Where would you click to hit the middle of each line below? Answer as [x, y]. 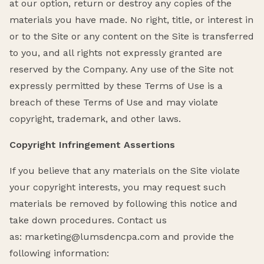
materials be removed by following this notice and [123, 203]
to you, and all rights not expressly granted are [116, 52]
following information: [59, 253]
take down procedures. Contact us [88, 220]
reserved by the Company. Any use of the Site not [121, 69]
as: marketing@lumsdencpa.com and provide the [122, 236]
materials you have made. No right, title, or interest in [131, 19]
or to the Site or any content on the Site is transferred [132, 36]
